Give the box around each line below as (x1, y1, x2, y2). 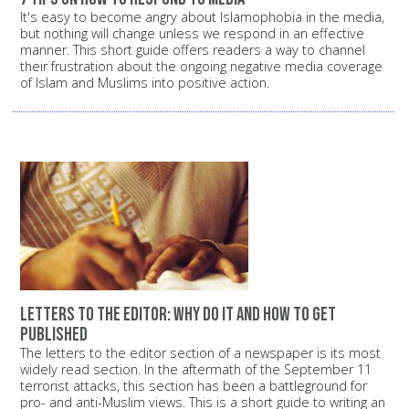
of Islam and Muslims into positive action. (20, 73, 273, 91)
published (20, 323, 88, 347)
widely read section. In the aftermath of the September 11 (20, 361, 372, 379)
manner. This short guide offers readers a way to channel (20, 40, 365, 58)
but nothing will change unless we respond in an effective (20, 24, 364, 42)
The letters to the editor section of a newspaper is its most (20, 344, 381, 362)
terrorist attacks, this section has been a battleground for (20, 377, 367, 395)
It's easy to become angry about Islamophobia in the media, (20, 7, 384, 26)
